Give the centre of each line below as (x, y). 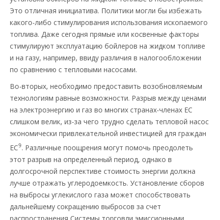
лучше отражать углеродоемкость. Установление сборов (107, 183)
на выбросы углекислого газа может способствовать (100, 194)
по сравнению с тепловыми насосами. (73, 70)
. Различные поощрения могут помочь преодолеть (107, 147)
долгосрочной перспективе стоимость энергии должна (103, 171)
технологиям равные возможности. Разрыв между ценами (108, 98)
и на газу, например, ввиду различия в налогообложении (106, 58)
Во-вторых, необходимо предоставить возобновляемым (106, 86)
